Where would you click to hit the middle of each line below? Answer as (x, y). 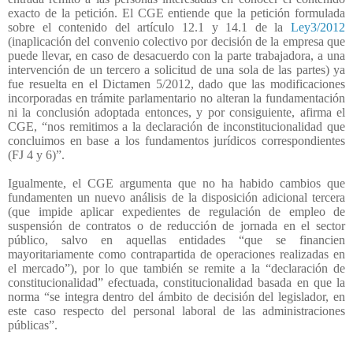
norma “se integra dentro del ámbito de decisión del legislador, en (176, 296)
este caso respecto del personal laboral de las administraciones (176, 310)
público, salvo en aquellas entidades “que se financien (176, 240)
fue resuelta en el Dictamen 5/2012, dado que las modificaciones (176, 84)
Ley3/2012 (318, 27)
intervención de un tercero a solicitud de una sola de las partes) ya (176, 69)
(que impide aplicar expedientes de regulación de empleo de (176, 211)
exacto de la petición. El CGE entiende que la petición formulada (176, 13)
